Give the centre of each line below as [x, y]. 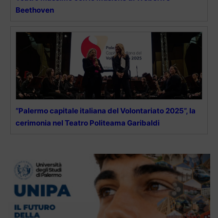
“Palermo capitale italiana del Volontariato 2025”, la [106, 111]
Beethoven [35, 10]
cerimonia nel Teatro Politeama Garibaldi [88, 123]
